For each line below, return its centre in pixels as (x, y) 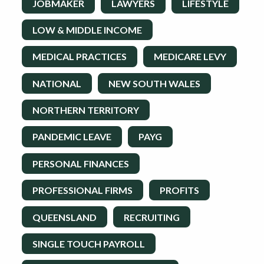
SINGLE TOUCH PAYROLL (89, 243)
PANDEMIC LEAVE (72, 137)
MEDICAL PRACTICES (80, 57)
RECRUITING (152, 217)
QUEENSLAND (65, 217)
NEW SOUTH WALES (154, 83)
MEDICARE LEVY (190, 57)
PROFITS (179, 190)
